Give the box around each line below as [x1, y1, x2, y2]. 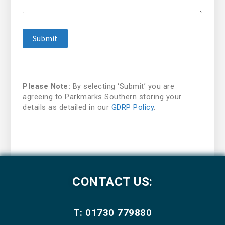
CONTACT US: [72, 174, 153, 189]
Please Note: [23, 82, 70, 91]
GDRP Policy [111, 103, 154, 112]
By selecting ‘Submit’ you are [70, 82, 174, 91]
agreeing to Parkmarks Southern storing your [23, 92, 182, 101]
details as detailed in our [23, 103, 111, 112]
